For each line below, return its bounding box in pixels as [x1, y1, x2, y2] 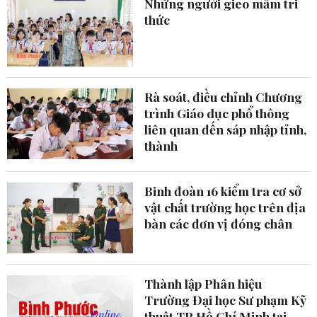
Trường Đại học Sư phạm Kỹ [144, 291, 307, 308]
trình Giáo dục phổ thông [144, 104, 290, 121]
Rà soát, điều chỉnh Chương [144, 88, 303, 105]
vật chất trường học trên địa [144, 198, 306, 215]
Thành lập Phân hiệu [144, 275, 263, 292]
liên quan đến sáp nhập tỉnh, [144, 120, 307, 137]
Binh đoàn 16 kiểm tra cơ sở [144, 182, 302, 199]
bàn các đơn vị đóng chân [144, 214, 293, 231]
